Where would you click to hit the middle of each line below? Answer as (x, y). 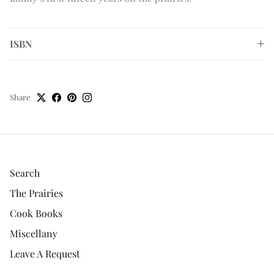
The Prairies (36, 193)
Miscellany (34, 234)
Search (25, 173)
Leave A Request (45, 254)
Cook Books (36, 213)
